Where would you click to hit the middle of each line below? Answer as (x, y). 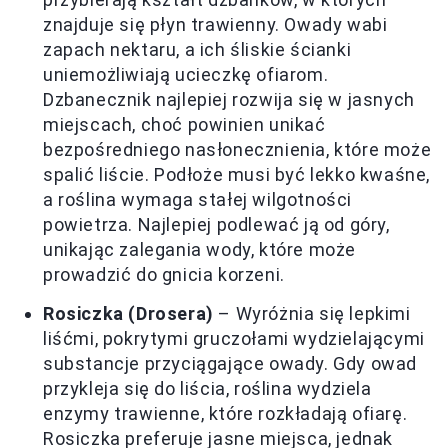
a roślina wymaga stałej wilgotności (198, 199)
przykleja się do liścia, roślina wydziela (207, 388)
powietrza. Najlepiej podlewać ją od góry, (216, 224)
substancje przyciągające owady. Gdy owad (230, 363)
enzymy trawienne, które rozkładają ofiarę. (225, 413)
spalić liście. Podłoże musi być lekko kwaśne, (237, 174)
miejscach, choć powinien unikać (184, 124)
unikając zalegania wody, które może (200, 249)
